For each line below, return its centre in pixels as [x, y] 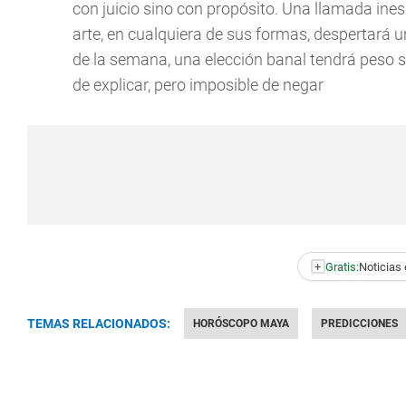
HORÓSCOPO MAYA [241, 324]
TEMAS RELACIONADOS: [99, 324]
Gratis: [342, 266]
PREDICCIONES [359, 324]
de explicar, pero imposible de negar [198, 85]
